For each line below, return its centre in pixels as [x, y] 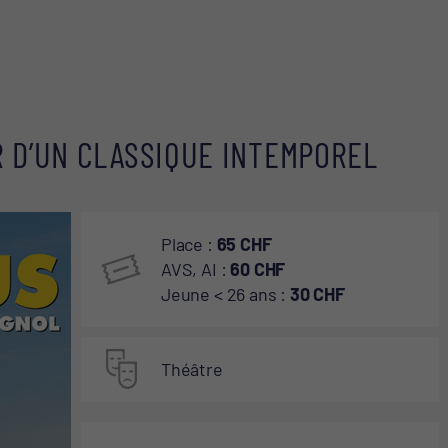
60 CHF [258, 268]
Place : [189, 243]
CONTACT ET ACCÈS [158, 74]
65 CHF [244, 243]
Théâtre [192, 368]
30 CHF [317, 293]
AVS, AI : [196, 268]
